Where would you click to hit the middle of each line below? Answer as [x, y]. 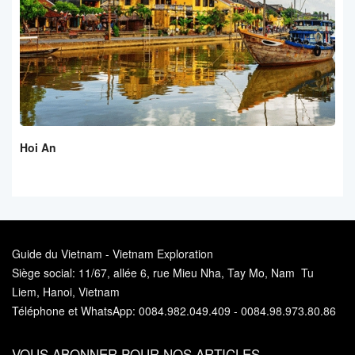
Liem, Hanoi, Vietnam [66, 291]
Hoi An [38, 147]
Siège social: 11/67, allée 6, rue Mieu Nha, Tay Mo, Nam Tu [163, 272]
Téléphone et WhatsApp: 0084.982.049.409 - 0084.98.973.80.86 [174, 310]
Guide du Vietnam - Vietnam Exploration [113, 253]
